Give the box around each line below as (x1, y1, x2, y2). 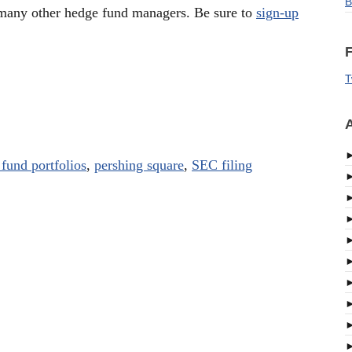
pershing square (94, 157, 184, 173)
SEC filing (192, 157, 252, 173)
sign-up (256, 5, 299, 20)
